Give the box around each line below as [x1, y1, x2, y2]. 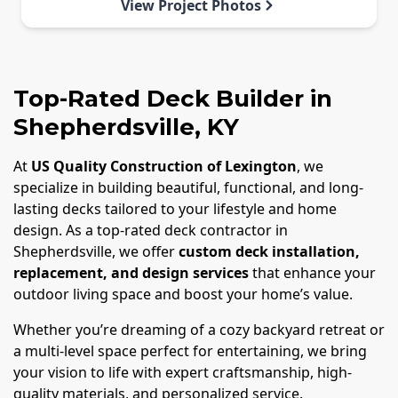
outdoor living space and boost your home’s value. [13, 284, 353, 305]
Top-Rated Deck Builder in [13, 84, 332, 114]
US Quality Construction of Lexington [31, 156, 297, 177]
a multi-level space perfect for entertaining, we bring [13, 341, 367, 362]
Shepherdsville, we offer [13, 242, 179, 262]
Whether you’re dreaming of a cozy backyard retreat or [13, 320, 385, 340]
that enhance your [249, 263, 376, 283]
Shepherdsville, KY [13, 113, 239, 142]
